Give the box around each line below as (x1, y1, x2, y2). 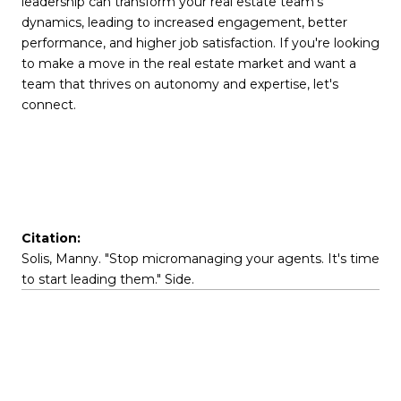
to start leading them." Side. (21, 271, 194, 288)
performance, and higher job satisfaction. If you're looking (21, 35, 380, 52)
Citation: (21, 230, 81, 247)
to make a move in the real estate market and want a (21, 55, 356, 73)
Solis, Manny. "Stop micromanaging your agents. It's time (21, 251, 380, 268)
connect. (21, 97, 76, 114)
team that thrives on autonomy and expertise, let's (21, 76, 338, 93)
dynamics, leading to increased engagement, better (21, 14, 347, 31)
